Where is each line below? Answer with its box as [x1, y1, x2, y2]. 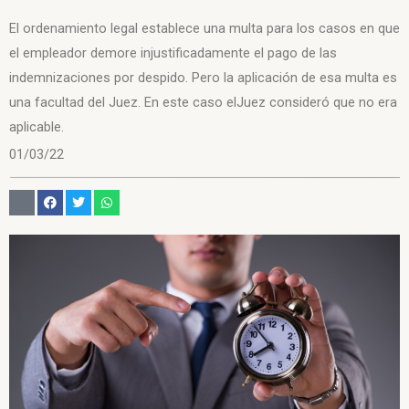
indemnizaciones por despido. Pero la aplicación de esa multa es [9, 69, 397, 87]
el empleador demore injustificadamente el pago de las [9, 45, 337, 62]
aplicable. [9, 119, 64, 136]
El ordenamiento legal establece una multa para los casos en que [9, 20, 400, 37]
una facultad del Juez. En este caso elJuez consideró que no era [9, 94, 397, 111]
